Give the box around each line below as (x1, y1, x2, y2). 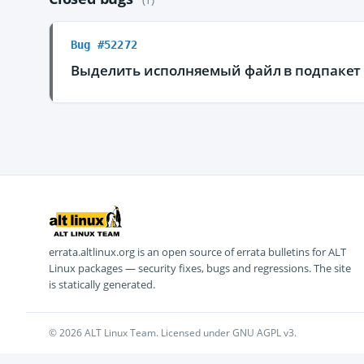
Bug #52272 (71, 38, 137, 51)
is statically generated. (49, 277, 155, 292)
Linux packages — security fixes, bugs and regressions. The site (49, 261, 351, 275)
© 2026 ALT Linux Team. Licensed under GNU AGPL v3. (49, 326, 297, 340)
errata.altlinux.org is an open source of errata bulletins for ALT (49, 245, 346, 259)
